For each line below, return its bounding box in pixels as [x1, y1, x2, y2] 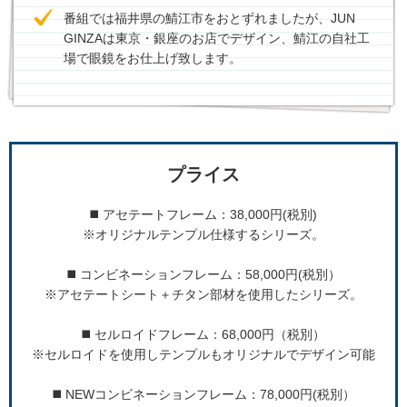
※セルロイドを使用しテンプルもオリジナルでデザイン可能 [32, 347, 375, 362]
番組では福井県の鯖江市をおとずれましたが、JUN [64, 11, 355, 26]
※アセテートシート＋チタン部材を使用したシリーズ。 [45, 287, 362, 303]
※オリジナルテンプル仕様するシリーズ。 [83, 227, 324, 243]
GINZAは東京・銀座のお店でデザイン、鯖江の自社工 [64, 31, 370, 46]
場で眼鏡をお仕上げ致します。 [64, 51, 242, 66]
